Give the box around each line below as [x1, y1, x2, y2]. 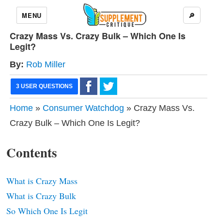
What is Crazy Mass [6, 175, 77, 186]
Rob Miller [26, 60, 65, 69]
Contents [6, 143, 57, 162]
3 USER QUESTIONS [16, 83, 73, 90]
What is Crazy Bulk [6, 190, 76, 201]
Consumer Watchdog [43, 103, 124, 113]
